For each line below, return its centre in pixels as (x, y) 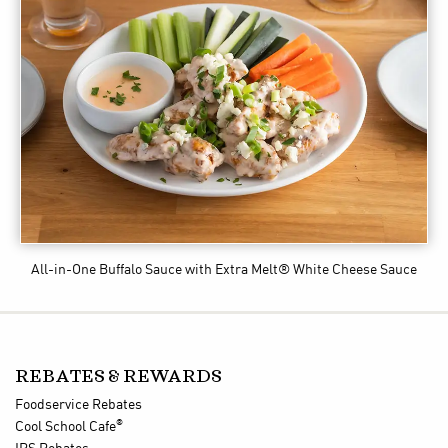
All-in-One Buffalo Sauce (106, 269)
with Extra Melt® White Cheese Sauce (301, 269)
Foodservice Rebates (78, 404)
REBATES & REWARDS (118, 376)
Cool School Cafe (65, 426)
